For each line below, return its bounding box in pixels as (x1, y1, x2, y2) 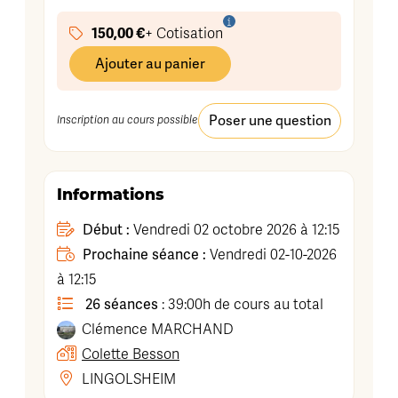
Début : (82, 220, 130, 239)
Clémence (82, 321, 151, 338)
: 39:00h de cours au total (158, 296, 323, 314)
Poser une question (208, 111, 331, 130)
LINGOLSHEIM (82, 370, 176, 388)
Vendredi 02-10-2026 (205, 246, 337, 264)
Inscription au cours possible (57, 114, 197, 127)
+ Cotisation (144, 24, 223, 43)
